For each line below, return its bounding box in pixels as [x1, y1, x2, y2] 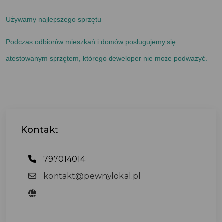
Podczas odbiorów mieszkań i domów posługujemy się [6, 38, 176, 46]
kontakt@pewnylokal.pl [41, 171, 141, 181]
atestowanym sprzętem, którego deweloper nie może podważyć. [6, 55, 207, 62]
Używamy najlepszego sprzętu [6, 15, 101, 23]
